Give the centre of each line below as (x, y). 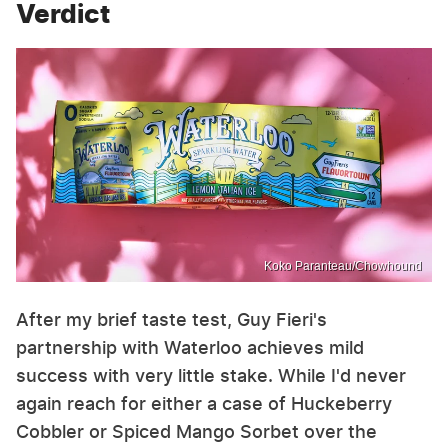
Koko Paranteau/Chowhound (343, 265)
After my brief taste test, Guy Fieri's (171, 319)
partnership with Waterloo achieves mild (190, 347)
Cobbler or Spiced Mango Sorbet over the (196, 431)
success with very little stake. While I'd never (211, 375)
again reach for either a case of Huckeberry (204, 403)
